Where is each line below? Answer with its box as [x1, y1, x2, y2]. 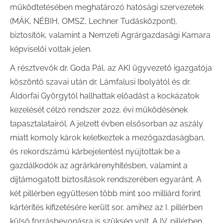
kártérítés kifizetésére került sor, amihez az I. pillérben [10, 203, 203, 212]
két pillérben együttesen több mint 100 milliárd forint [10, 189, 201, 198]
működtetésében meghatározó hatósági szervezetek [10, 2, 204, 12]
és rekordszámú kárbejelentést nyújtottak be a [10, 147, 180, 156]
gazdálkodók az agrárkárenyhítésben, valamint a [10, 161, 188, 170]
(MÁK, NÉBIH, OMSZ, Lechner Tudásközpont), [10, 16, 177, 26]
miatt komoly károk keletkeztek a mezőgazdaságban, [10, 133, 205, 142]
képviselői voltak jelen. [10, 44, 92, 54]
